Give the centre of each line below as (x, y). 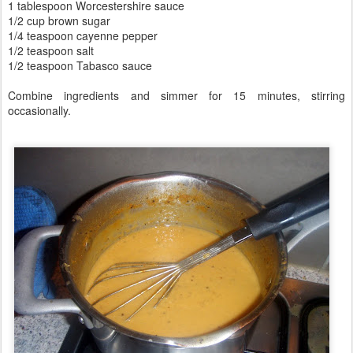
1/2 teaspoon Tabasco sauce (80, 65)
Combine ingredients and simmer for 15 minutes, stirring (176, 95)
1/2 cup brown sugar (59, 20)
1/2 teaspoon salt (51, 50)
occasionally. (39, 110)
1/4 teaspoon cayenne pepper (83, 35)
